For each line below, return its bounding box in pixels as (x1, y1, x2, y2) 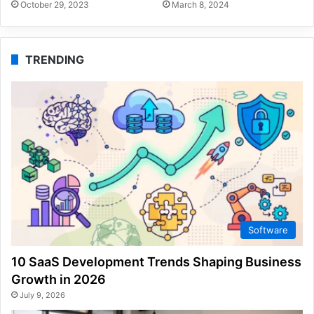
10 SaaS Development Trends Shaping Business (11, 254, 301, 270)
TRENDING (25, 53, 84, 67)
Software (248, 224, 288, 236)
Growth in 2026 (11, 272, 106, 287)
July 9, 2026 (20, 290, 65, 301)
